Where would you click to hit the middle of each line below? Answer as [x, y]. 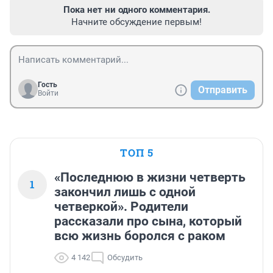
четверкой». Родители [121, 207]
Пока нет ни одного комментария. [136, 10]
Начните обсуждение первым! [136, 22]
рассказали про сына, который [148, 222]
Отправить [223, 90]
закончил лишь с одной [125, 192]
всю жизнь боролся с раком [140, 236]
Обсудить [125, 258]
